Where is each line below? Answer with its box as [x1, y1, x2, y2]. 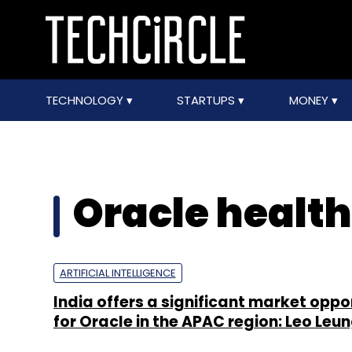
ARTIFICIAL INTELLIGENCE [59, 266, 176, 280]
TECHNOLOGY [45, 92, 126, 108]
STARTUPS [177, 92, 239, 108]
